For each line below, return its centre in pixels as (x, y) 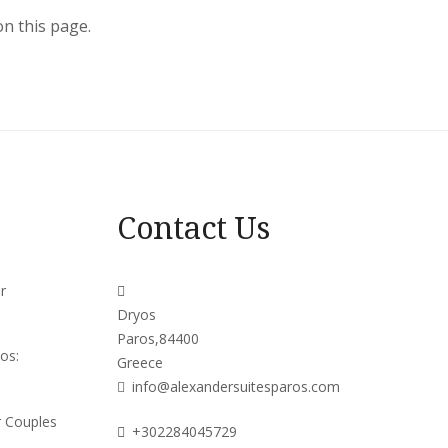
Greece (140, 362)
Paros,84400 (158, 338)
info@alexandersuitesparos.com (236, 386)
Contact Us (193, 226)
